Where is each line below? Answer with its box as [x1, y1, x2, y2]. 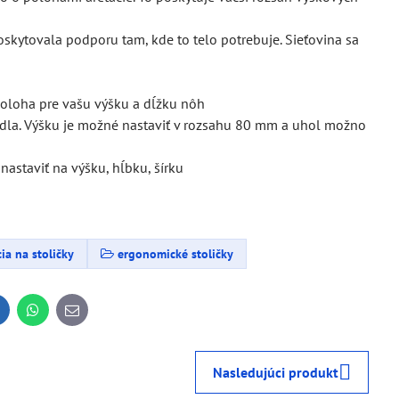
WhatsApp [31, 306, 94, 325]
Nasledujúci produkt [213, 362, 339, 381]
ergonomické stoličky [118, 245, 234, 262]
